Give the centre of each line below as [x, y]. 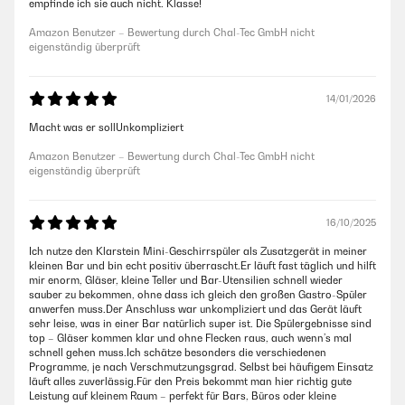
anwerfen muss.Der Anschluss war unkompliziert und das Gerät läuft [195, 310]
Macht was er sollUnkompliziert [106, 128]
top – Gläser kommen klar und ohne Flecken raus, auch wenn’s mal [190, 339]
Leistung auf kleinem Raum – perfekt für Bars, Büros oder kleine [183, 396]
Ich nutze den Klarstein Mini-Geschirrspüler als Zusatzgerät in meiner [198, 252]
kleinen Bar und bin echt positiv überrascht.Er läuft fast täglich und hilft [202, 266]
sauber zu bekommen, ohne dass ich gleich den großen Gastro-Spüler [198, 295]
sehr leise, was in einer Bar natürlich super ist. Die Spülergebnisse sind [200, 324]
